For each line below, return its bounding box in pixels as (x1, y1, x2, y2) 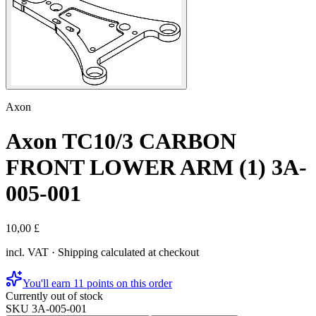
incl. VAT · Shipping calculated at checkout (6, 245, 199, 258)
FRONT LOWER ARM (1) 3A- (6, 154, 307, 181)
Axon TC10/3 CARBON (6, 128, 236, 154)
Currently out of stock (6, 289, 103, 302)
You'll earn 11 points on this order (23, 276, 172, 289)
